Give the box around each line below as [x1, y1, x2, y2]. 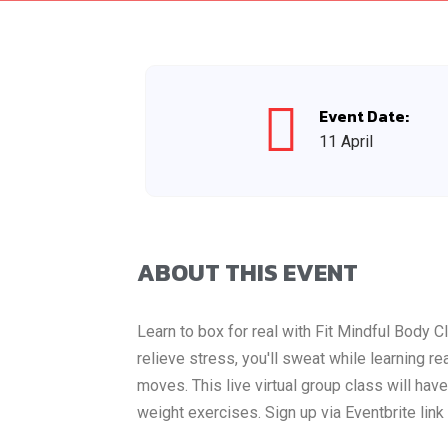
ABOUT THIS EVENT [137, 255, 358, 290]
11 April [318, 132, 373, 151]
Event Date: [318, 104, 409, 128]
